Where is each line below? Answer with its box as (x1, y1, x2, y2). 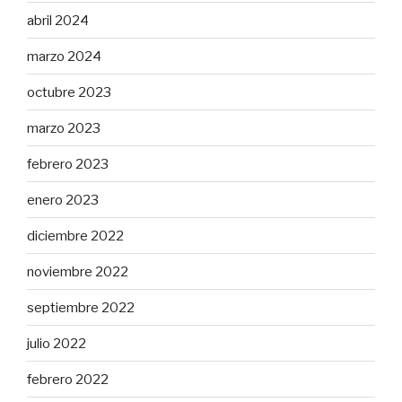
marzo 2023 (27, 119, 100, 136)
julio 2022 (27, 335, 86, 352)
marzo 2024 (27, 48, 101, 65)
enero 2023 (27, 191, 99, 208)
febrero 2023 (27, 155, 109, 172)
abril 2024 (27, 12, 89, 29)
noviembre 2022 (27, 263, 128, 280)
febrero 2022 (27, 371, 109, 388)
